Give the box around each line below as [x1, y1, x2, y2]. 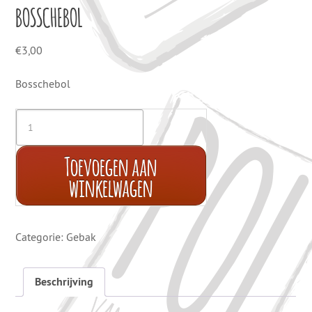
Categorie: [15, 230, 67, 244]
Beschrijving [35, 274, 94, 290]
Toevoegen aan [64, 151, 158, 179]
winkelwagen [68, 172, 153, 200]
